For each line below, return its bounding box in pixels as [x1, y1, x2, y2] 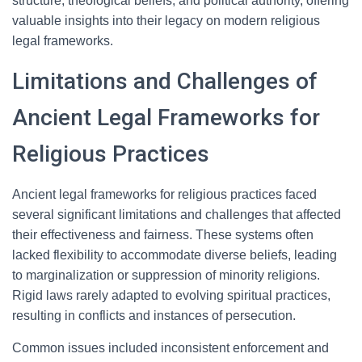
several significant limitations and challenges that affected [12, 208, 341, 221]
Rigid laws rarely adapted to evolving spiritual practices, [12, 288, 330, 302]
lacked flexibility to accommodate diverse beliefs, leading [12, 248, 337, 262]
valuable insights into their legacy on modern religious [12, 14, 320, 27]
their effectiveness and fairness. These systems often [12, 228, 314, 242]
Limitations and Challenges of [12, 68, 318, 95]
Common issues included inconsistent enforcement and [12, 341, 329, 355]
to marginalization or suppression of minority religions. [12, 268, 320, 282]
